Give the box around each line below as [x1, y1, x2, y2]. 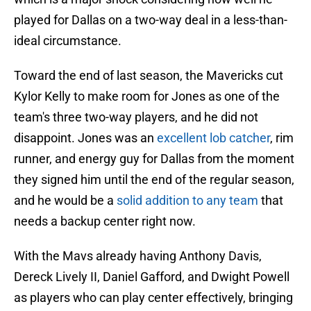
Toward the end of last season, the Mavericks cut [14, 68, 283, 83]
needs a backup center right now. [14, 214, 196, 229]
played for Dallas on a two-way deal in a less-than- [14, 12, 287, 28]
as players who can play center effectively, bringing [14, 290, 293, 305]
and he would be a [14, 193, 117, 208]
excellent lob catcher [157, 131, 270, 146]
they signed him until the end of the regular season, [14, 172, 294, 187]
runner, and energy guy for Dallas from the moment [14, 151, 294, 167]
